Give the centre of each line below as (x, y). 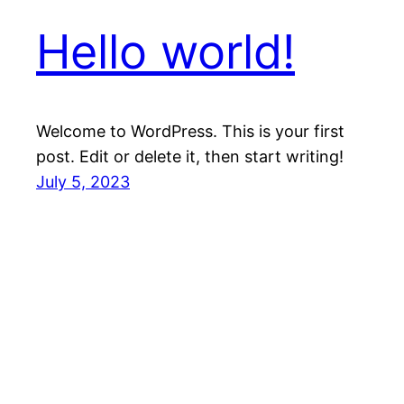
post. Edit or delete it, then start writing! (190, 157)
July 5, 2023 (83, 182)
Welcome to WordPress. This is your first (190, 132)
